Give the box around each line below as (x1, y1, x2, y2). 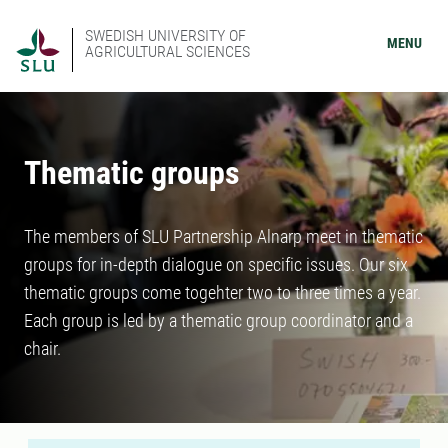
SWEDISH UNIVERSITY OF (85, 26, 246, 45)
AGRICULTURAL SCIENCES (85, 42, 250, 61)
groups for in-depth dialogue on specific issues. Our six (24, 254, 408, 275)
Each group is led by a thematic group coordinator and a (24, 310, 413, 331)
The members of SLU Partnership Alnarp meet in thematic (24, 226, 423, 247)
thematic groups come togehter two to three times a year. (24, 282, 421, 303)
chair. (24, 338, 61, 359)
